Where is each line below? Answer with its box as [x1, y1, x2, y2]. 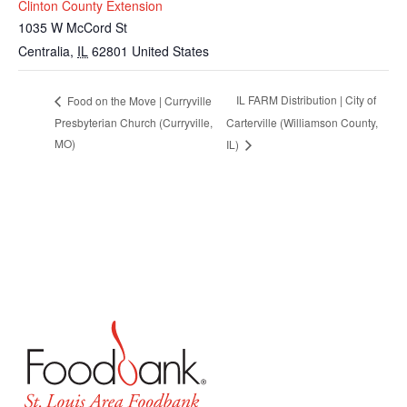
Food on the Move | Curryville [65, 92, 212, 108]
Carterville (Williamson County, [226, 114, 379, 130]
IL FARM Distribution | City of [236, 92, 377, 108]
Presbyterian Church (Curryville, [55, 114, 213, 130]
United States [132, 41, 209, 60]
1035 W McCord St [18, 17, 127, 36]
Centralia [18, 41, 70, 60]
